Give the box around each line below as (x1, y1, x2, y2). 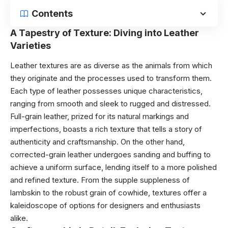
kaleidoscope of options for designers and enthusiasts (10, 200, 201, 210)
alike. (10, 213, 28, 223)
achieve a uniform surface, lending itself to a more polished (10, 162, 217, 172)
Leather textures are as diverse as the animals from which (10, 60, 212, 70)
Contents (32, 8, 73, 19)
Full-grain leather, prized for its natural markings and (10, 111, 189, 121)
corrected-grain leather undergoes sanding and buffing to (10, 149, 211, 159)
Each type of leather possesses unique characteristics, (10, 85, 203, 96)
